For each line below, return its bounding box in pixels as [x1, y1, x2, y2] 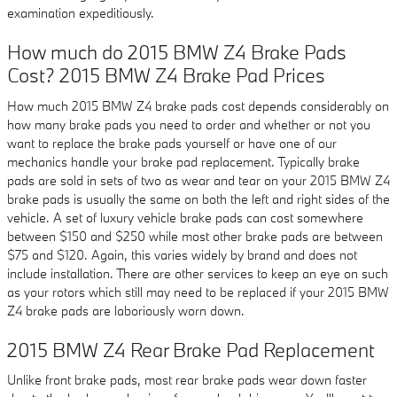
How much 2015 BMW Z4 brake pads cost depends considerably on [7, 97, 389, 114]
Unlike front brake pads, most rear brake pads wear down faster [7, 371, 367, 388]
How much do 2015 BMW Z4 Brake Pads [7, 39, 346, 65]
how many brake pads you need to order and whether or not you [7, 115, 370, 133]
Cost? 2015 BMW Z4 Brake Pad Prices [7, 62, 325, 88]
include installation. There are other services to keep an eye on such [7, 264, 388, 282]
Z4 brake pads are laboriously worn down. [7, 301, 245, 319]
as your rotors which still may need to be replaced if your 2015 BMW [7, 283, 389, 300]
